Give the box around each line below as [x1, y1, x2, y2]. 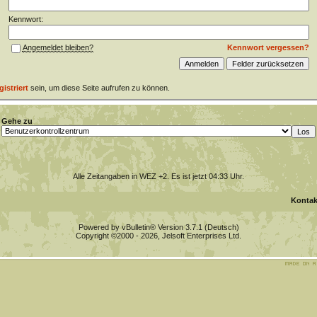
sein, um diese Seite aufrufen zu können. [28, 83, 170, 92]
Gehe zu [1, 117, 33, 125]
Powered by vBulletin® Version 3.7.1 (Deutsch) [78, 223, 239, 231]
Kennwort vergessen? [226, 43, 309, 52]
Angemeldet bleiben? [22, 43, 93, 52]
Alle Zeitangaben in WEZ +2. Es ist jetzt [73, 172, 209, 180]
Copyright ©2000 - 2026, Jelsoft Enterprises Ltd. [76, 231, 241, 240]
